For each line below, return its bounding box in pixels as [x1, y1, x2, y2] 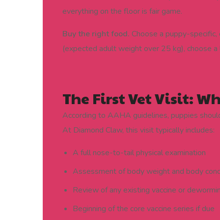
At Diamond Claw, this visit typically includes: [62, 125, 215, 136]
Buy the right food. [62, 28, 130, 40]
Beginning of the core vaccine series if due [72, 203, 215, 215]
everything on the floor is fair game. [62, 6, 182, 17]
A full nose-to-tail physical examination [72, 147, 206, 159]
